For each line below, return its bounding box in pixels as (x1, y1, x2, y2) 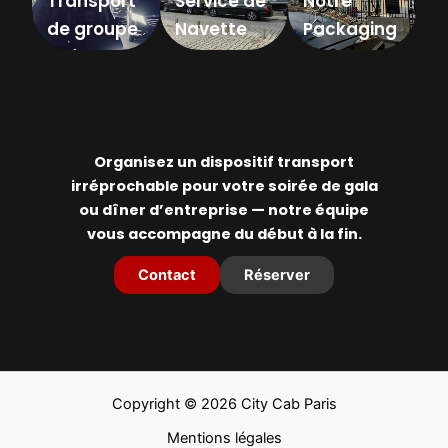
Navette (175, 16, 248, 41)
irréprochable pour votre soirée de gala (70, 175, 378, 196)
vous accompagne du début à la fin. (86, 223, 362, 244)
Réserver (244, 265, 310, 284)
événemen (47, 44, 142, 69)
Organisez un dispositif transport (94, 151, 354, 172)
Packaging (302, 16, 397, 41)
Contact (138, 265, 196, 284)
